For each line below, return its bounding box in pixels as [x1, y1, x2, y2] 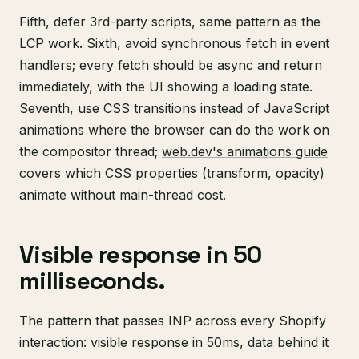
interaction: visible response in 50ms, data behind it [19, 334, 329, 350]
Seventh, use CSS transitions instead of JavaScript [19, 100, 329, 116]
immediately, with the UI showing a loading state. [19, 79, 313, 95]
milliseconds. [19, 265, 166, 296]
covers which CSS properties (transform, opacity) [19, 165, 325, 181]
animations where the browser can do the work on [19, 122, 329, 138]
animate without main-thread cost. [19, 187, 226, 203]
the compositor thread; [19, 143, 162, 159]
